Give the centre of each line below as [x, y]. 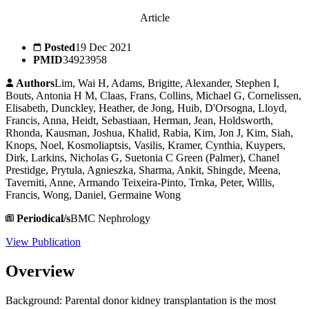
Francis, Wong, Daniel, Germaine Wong [93, 195]
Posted [58, 48]
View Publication [43, 242]
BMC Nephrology [110, 219]
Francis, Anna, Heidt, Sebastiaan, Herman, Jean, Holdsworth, [139, 121]
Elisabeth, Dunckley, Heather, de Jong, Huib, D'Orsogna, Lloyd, [146, 108]
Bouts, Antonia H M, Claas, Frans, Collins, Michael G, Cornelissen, [153, 96]
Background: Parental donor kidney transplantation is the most [141, 300]
